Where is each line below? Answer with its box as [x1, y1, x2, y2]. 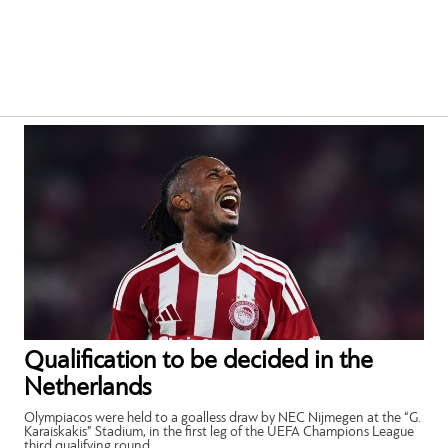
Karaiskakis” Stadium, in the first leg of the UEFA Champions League [24, 424, 415, 440]
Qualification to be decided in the [24, 348, 374, 374]
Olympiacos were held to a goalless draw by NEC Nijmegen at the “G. [24, 410, 422, 426]
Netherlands [24, 375, 152, 401]
